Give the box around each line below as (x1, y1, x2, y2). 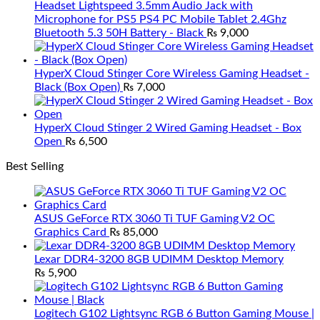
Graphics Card (34, 226, 106, 238)
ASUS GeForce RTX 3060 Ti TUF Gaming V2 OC (34, 213, 275, 224)
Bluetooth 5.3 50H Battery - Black (34, 27, 204, 39)
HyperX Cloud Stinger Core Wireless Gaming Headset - (34, 68, 309, 79)
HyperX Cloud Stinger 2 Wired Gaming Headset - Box (34, 122, 301, 134)
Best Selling (6, 161, 64, 172)
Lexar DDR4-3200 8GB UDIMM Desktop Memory (34, 254, 284, 265)
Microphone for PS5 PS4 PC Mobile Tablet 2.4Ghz (34, 14, 286, 25)
